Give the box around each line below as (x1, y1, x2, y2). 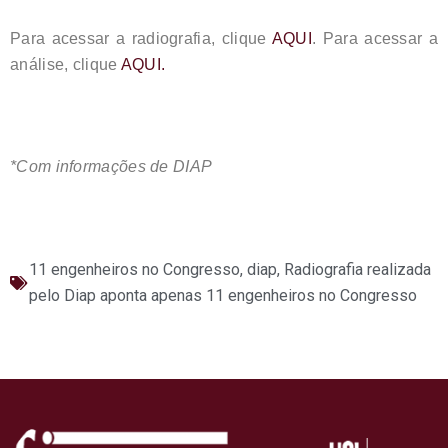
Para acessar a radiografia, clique (10, 29, 272, 47)
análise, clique (10, 55, 121, 73)
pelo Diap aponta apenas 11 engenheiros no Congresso (29, 285, 417, 305)
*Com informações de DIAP (10, 157, 213, 175)
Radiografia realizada (284, 259, 431, 279)
